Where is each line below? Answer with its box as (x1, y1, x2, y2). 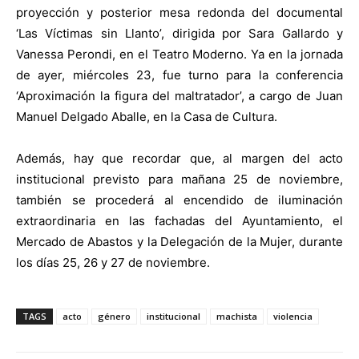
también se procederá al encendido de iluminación (16, 192, 343, 208)
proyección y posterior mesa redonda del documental (16, 4, 343, 20)
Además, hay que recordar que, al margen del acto (16, 150, 343, 166)
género (98, 309, 131, 322)
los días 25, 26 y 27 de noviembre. (16, 254, 210, 270)
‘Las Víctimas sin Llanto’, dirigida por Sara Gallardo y (16, 25, 343, 41)
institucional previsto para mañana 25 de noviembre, (16, 171, 343, 187)
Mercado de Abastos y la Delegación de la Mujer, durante (16, 233, 343, 249)
